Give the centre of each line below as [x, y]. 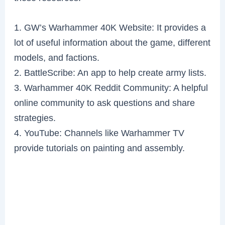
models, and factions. [57, 58]
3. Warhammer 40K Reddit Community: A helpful [111, 88]
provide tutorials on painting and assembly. [100, 148]
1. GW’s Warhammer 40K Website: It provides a [110, 28]
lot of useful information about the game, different [113, 43]
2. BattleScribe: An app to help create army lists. [110, 73]
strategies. [35, 118]
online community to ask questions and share [105, 103]
